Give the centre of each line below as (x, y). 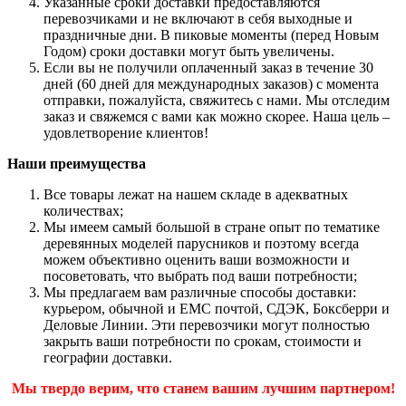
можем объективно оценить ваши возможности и (197, 259)
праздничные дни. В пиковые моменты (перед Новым (211, 34)
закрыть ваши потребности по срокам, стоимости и (203, 341)
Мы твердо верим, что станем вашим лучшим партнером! (203, 388)
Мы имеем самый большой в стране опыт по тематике (212, 227)
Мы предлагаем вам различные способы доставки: (200, 292)
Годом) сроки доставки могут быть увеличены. (189, 51)
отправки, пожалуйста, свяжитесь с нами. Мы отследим (217, 100)
